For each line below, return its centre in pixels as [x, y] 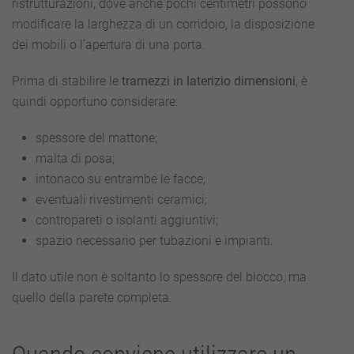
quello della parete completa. [92, 298]
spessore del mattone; [96, 138]
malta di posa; [75, 158]
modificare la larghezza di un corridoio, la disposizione [163, 24]
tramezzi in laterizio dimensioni [209, 81]
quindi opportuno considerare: [95, 102]
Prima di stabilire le [67, 81]
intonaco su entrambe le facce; [121, 179]
